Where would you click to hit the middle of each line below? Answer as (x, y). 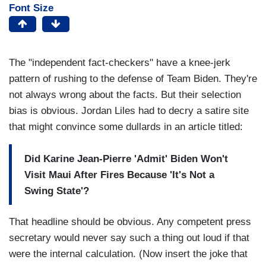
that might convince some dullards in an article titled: (127, 127)
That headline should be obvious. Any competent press (130, 222)
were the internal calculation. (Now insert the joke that (128, 254)
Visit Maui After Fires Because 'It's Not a (119, 175)
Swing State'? (57, 191)
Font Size (31, 8)
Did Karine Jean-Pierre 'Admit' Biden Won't (126, 159)
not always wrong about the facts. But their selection (125, 95)
